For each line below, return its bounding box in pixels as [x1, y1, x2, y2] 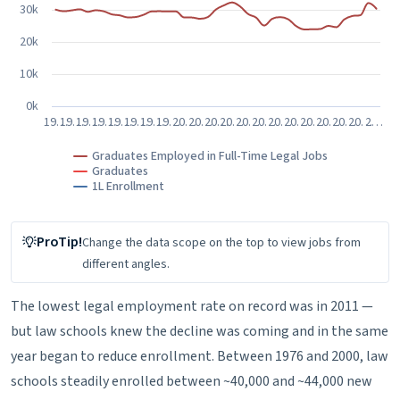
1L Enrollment [92, 177, 164, 196]
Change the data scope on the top [82, 233, 267, 252]
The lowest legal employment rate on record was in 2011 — [11, 296, 373, 316]
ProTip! [37, 231, 82, 252]
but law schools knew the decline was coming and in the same [11, 321, 388, 341]
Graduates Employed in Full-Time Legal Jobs [92, 146, 328, 165]
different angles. [82, 254, 170, 273]
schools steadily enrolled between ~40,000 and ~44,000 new [11, 371, 372, 391]
